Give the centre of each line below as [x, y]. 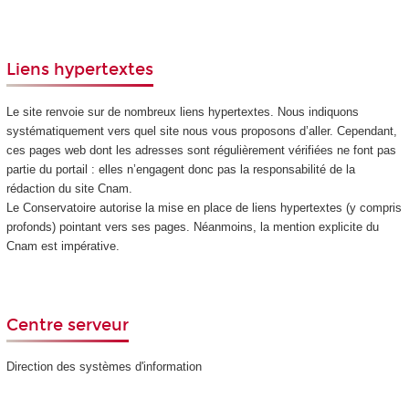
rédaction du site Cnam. [69, 188]
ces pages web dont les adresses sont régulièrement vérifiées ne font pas [201, 150]
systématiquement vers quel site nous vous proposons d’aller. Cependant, [201, 131]
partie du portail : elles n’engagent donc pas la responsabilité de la [180, 169]
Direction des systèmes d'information [104, 367]
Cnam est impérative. [63, 246]
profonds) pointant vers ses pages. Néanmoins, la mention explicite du [192, 226]
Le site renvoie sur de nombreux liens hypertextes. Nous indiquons [182, 111]
